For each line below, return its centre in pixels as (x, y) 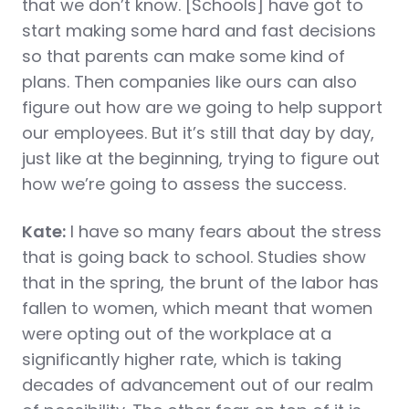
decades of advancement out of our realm (198, 385)
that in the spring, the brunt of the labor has (200, 283)
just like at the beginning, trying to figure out (201, 158)
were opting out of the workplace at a (177, 334)
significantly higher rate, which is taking (182, 359)
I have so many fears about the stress (224, 231)
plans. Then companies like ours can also (189, 82)
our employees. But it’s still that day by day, (198, 133)
